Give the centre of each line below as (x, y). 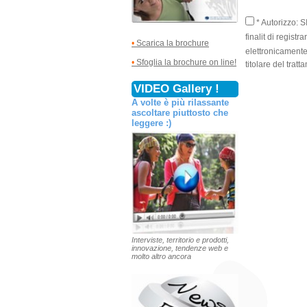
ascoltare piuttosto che (180, 113)
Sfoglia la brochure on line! (186, 63)
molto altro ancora (161, 256)
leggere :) (151, 123)
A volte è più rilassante (180, 103)
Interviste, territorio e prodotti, (180, 240)
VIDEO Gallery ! (177, 89)
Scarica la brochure (172, 44)
